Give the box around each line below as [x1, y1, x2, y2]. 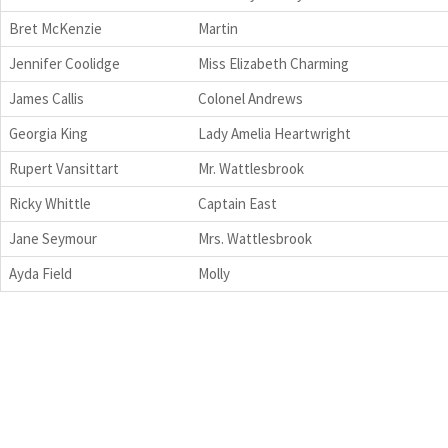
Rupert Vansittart [9, 158, 119, 178]
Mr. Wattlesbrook [198, 158, 304, 178]
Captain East [198, 193, 277, 213]
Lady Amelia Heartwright [198, 123, 351, 143]
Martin [198, 18, 238, 38]
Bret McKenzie [9, 18, 102, 38]
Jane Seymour [9, 228, 97, 248]
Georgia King [9, 123, 88, 143]
